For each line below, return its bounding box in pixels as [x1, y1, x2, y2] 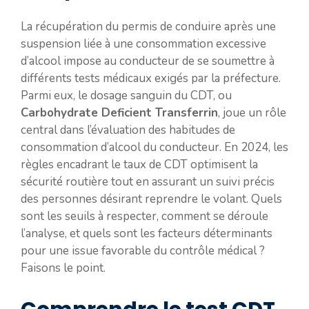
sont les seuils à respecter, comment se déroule [21, 208, 268, 224]
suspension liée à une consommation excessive [21, 36, 266, 52]
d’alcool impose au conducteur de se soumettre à [21, 53, 275, 69]
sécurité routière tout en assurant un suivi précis [21, 174, 275, 190]
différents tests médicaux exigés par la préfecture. [21, 70, 281, 86]
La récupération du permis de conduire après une [21, 19, 276, 34]
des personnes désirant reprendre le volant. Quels [21, 191, 282, 207]
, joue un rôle [218, 105, 286, 121]
